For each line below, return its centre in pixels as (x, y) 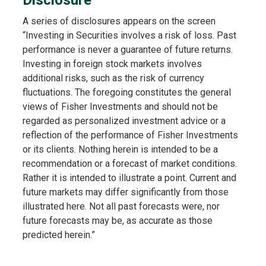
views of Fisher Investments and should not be (120, 106)
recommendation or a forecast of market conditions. (129, 163)
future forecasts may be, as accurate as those (117, 220)
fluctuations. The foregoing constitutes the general (126, 92)
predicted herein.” (58, 235)
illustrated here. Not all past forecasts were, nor (121, 206)
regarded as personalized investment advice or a (124, 121)
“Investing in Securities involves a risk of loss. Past (129, 35)
